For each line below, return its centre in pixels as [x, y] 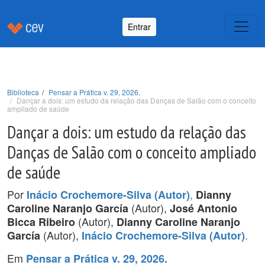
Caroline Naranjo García [68, 208]
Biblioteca [23, 92]
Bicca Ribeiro [41, 222]
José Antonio [203, 208]
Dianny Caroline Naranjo [178, 222]
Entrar [139, 26]
